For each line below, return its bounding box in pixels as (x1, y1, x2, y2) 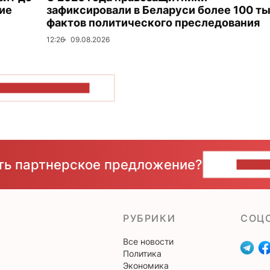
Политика (123, 248, 162, 259)
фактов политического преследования (46, 16, 260, 29)
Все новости (123, 236, 174, 246)
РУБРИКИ (123, 212, 176, 224)
